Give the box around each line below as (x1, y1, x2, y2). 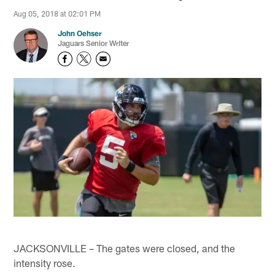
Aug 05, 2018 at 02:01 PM (14, 9, 101, 18)
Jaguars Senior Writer (58, 39, 130, 48)
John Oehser (58, 29, 103, 38)
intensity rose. (14, 256, 76, 269)
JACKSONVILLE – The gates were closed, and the (14, 241, 236, 254)
